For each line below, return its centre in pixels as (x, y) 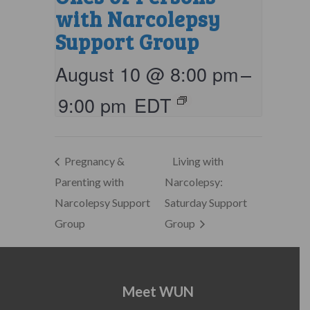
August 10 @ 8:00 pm (146, 73)
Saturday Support (206, 203)
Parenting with (89, 182)
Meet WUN (158, 292)
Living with (198, 161)
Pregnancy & (93, 161)
